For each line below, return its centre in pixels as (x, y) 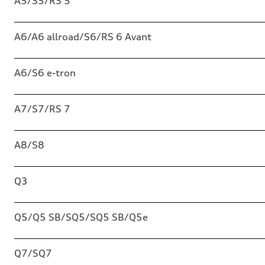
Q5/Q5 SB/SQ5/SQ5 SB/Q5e (81, 217)
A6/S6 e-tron (45, 73)
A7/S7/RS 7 (42, 109)
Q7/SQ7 (33, 253)
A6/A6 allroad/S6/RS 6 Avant (83, 37)
